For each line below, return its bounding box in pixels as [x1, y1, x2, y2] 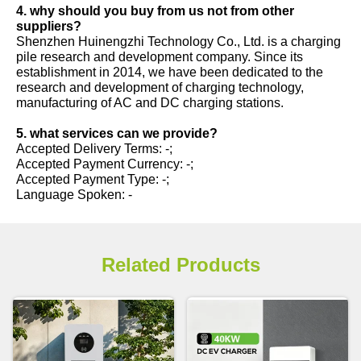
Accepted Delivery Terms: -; [16, 140, 172, 156]
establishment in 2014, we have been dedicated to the [16, 64, 323, 79]
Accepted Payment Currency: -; [16, 156, 193, 171]
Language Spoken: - [16, 186, 132, 201]
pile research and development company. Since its [16, 48, 303, 64]
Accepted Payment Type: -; [16, 171, 169, 186]
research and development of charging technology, [16, 79, 304, 94]
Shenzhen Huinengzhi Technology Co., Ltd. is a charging [16, 33, 341, 48]
